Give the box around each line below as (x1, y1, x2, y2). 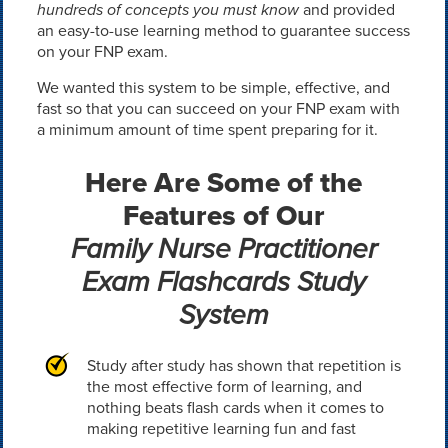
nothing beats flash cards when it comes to (86, 396, 384, 419)
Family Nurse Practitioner (70, 228, 377, 269)
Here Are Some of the (85, 162, 363, 203)
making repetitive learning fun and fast (86, 417, 356, 440)
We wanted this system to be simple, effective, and (36, 76, 390, 99)
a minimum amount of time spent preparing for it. (36, 118, 378, 141)
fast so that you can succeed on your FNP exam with (36, 97, 400, 120)
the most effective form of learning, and (86, 375, 362, 398)
